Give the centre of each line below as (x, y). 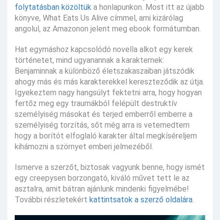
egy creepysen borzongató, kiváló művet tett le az (102, 178)
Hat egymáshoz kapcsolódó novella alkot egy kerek (104, 49)
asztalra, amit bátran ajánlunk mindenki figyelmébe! (102, 189)
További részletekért (52, 199)
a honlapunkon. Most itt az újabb (148, 7)
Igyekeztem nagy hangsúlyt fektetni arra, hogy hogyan (108, 92)
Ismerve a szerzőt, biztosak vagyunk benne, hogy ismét (110, 167)
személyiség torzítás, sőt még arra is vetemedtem (102, 125)
